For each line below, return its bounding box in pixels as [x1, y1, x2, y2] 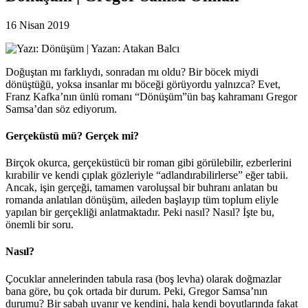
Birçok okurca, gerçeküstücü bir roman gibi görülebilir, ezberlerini [5, 157, 291, 169]
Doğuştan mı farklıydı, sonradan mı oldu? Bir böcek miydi [5, 65, 258, 78]
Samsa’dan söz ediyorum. [5, 102, 117, 115]
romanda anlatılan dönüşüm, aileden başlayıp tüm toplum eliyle [5, 194, 278, 206]
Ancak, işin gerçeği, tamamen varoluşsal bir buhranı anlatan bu [5, 181, 278, 194]
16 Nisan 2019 [5, 19, 69, 31]
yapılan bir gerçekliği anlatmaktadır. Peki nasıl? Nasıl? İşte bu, [5, 206, 274, 219]
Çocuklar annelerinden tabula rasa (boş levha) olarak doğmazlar [5, 272, 281, 285]
